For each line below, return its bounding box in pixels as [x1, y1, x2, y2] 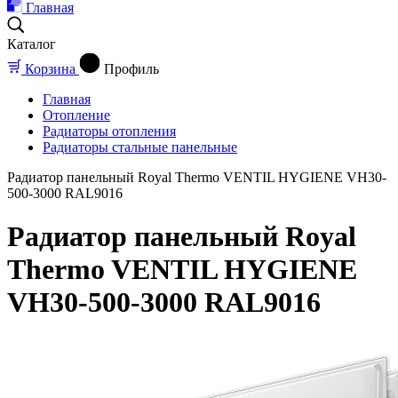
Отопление [43, 107, 110, 123]
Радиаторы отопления [43, 123, 176, 139]
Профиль [104, 61, 159, 76]
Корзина [25, 61, 76, 76]
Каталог [7, 36, 56, 52]
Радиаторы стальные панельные [43, 139, 237, 155]
